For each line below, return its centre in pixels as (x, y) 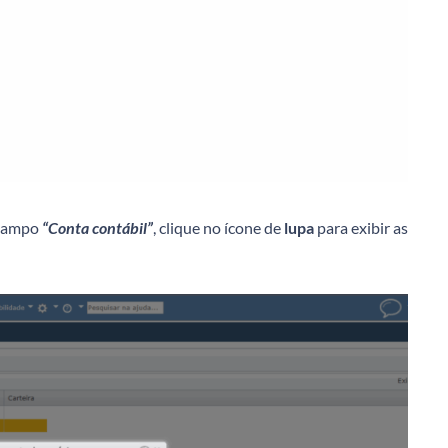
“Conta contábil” (97, 228)
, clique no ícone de (218, 228)
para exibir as (361, 228)
